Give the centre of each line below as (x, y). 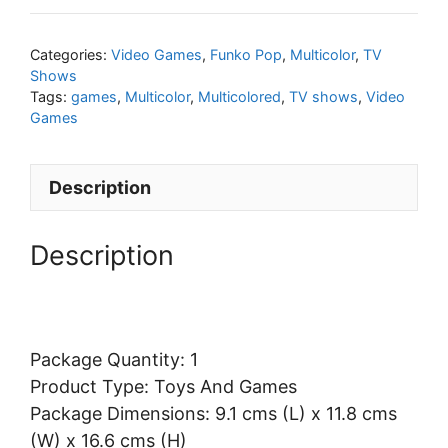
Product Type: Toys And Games (163, 387)
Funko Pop (246, 55)
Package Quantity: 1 (114, 360)
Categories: (70, 55)
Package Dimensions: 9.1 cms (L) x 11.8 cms (213, 414)
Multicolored (239, 97)
